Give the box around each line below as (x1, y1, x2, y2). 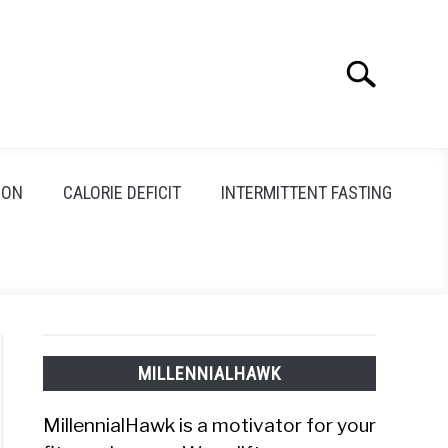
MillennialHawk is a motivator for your (43, 413, 377, 438)
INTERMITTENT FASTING (220, 182, 392, 203)
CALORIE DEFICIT (62, 182, 181, 203)
